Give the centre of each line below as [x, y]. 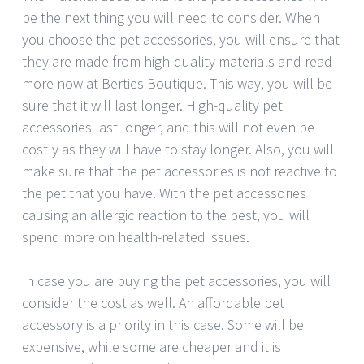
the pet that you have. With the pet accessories [164, 193]
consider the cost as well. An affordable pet [153, 302]
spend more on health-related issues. [136, 236]
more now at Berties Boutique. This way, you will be [177, 83]
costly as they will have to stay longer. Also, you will [178, 149]
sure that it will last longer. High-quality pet [152, 105]
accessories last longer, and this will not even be [168, 127]
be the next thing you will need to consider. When [171, 17]
